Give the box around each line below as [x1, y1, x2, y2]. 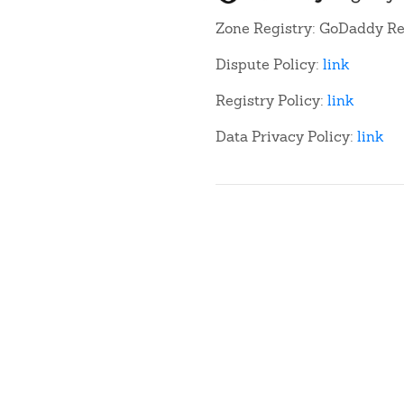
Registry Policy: [216, 90, 327, 110]
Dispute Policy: [216, 54, 323, 74]
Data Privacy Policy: [216, 126, 357, 146]
